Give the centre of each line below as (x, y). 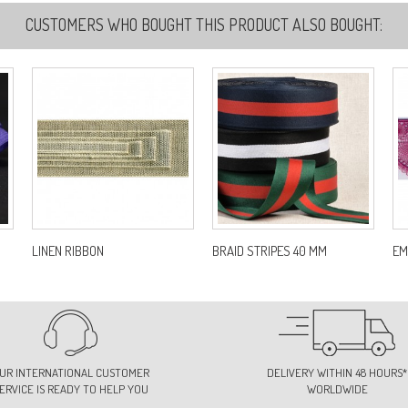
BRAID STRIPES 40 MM (270, 250)
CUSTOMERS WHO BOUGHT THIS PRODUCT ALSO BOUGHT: (204, 24)
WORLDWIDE (337, 388)
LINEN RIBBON (68, 250)
